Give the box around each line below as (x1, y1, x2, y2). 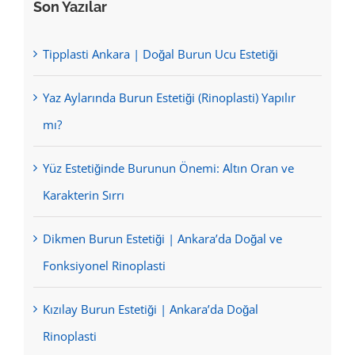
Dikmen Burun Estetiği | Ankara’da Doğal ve (42, 230, 282, 246)
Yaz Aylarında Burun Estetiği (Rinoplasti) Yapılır (42, 89, 296, 105)
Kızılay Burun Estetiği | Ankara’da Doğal (42, 300, 258, 317)
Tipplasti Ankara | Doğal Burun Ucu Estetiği (42, 45, 278, 62)
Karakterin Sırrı (42, 186, 124, 203)
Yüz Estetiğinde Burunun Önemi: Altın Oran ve (42, 159, 294, 176)
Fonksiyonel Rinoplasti (42, 257, 166, 273)
